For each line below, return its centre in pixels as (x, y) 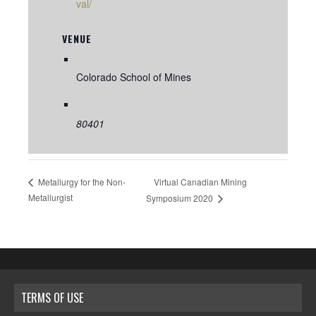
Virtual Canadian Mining (201, 181)
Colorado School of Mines (134, 77)
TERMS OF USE (52, 297)
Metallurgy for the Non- (81, 182)
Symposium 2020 (181, 197)
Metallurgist (50, 197)
